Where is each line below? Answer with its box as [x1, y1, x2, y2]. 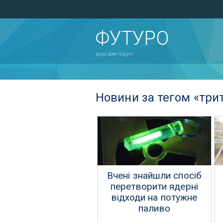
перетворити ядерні [111, 181, 198, 192]
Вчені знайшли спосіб [107, 170, 202, 181]
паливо [138, 203, 170, 214]
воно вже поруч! [96, 51, 133, 57]
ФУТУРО [96, 27, 169, 49]
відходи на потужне [111, 192, 198, 203]
